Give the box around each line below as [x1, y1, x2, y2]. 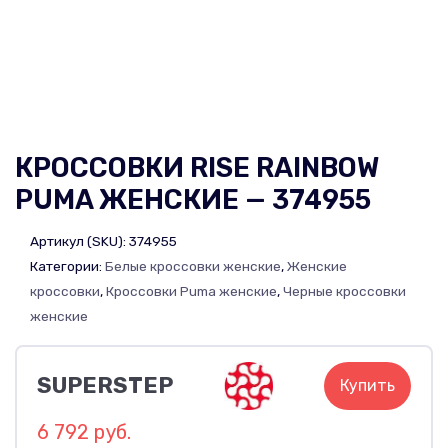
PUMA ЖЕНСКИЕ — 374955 [15, 184, 371, 216]
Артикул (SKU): [30, 232, 129, 249]
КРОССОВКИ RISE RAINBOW [15, 152, 379, 184]
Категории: [30, 257, 105, 274]
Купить [339, 375, 395, 395]
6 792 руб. [37, 419, 131, 444]
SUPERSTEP [37, 371, 173, 399]
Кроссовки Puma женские [106, 282, 277, 299]
